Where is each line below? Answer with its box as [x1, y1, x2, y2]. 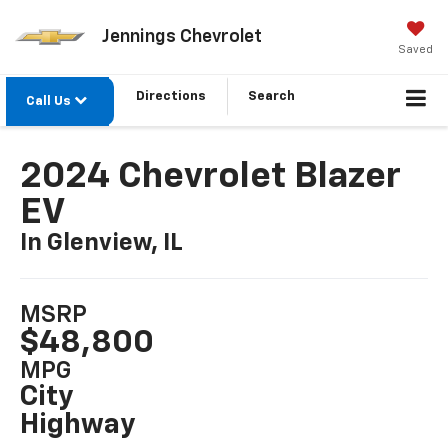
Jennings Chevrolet [101, 27, 262, 46]
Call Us [26, 95, 74, 109]
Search [248, 90, 295, 104]
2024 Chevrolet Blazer [20, 158, 402, 195]
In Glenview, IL [20, 230, 184, 255]
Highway [20, 411, 136, 440]
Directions [136, 90, 206, 104]
